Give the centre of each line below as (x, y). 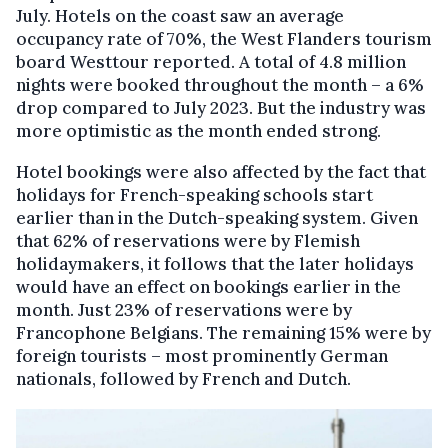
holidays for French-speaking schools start (194, 194)
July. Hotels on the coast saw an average (180, 15)
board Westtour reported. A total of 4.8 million (211, 61)
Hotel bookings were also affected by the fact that (221, 171)
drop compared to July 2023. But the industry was (221, 107)
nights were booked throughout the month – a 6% (220, 84)
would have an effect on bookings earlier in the (208, 286)
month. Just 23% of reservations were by (184, 309)
